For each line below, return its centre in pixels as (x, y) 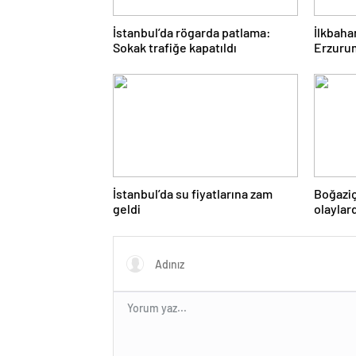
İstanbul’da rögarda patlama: (192, 33)
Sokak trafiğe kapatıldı (175, 48)
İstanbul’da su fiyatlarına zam (193, 194)
